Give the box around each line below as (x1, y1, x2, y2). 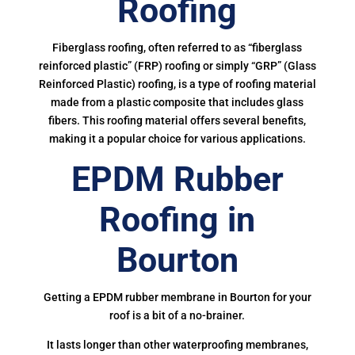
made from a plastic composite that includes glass (51, 96, 304, 109)
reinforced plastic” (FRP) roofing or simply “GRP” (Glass (38, 59, 316, 72)
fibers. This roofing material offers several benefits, (48, 114, 307, 127)
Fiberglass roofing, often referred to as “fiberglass (52, 41, 303, 54)
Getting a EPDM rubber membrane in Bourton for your (43, 291, 311, 303)
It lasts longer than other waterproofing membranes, (46, 338, 308, 351)
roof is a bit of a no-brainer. (109, 309, 246, 322)
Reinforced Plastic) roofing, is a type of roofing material (38, 78, 316, 90)
